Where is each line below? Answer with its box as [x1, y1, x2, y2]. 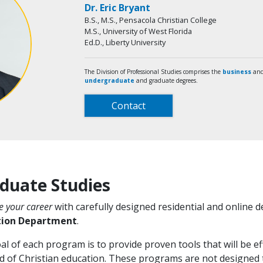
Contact [112, 99, 146, 112]
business [222, 67, 251, 76]
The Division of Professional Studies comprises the [85, 67, 222, 76]
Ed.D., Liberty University [85, 36, 166, 48]
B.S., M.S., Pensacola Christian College [85, 14, 217, 25]
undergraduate [85, 76, 134, 85]
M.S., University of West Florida [85, 25, 192, 36]
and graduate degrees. [134, 76, 198, 85]
